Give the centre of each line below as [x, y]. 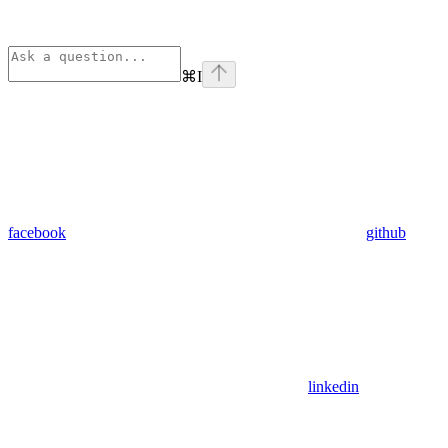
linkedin [333, 386]
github [386, 232]
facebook [37, 232]
